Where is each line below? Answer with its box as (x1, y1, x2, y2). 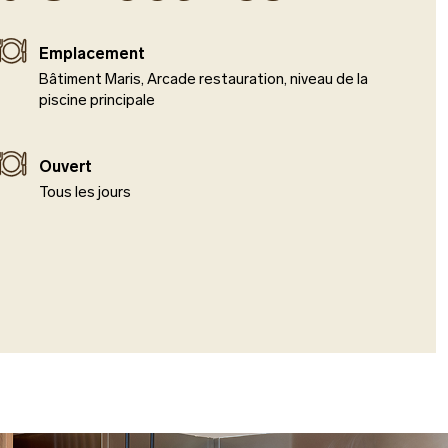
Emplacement (38, 44, 145, 63)
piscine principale (38, 91, 155, 109)
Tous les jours (38, 183, 131, 201)
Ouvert (38, 157, 92, 176)
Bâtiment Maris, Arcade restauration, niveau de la (38, 70, 368, 88)
